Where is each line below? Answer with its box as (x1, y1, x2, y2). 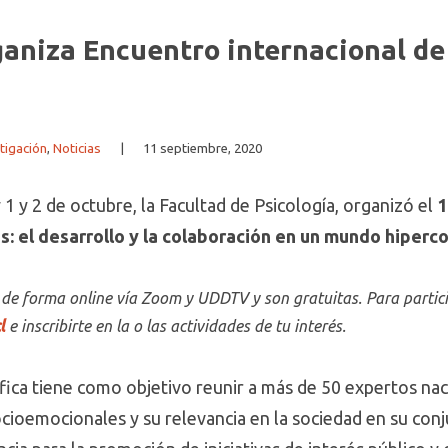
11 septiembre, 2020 (143, 141, 262, 156)
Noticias (53, 141, 101, 156)
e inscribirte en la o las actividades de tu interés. (9, 317, 346, 335)
